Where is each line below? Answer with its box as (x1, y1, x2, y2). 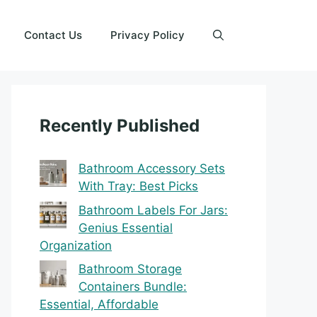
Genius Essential (79, 220, 173, 235)
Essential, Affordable (40, 297, 158, 311)
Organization (40, 238, 112, 253)
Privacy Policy (110, 28, 185, 42)
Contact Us (24, 28, 82, 42)
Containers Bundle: (79, 279, 187, 294)
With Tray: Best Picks (79, 179, 198, 193)
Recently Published (40, 115, 200, 136)
